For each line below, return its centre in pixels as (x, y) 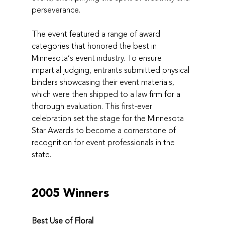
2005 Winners (70, 193)
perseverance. (56, 10)
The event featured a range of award (97, 34)
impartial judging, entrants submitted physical (111, 70)
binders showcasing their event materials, (104, 82)
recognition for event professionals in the (104, 142)
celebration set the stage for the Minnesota (108, 118)
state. (41, 154)
